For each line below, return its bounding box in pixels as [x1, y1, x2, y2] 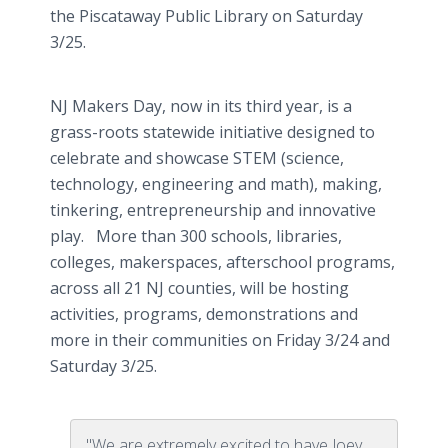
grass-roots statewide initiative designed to [50, 121, 375, 143]
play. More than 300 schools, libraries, [50, 225, 342, 247]
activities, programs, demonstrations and [50, 303, 358, 325]
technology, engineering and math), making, [50, 173, 382, 195]
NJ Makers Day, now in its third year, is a [50, 95, 352, 117]
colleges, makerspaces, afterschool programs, [50, 251, 395, 273]
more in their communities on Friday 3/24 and [50, 329, 390, 351]
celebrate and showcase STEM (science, [50, 147, 344, 169]
